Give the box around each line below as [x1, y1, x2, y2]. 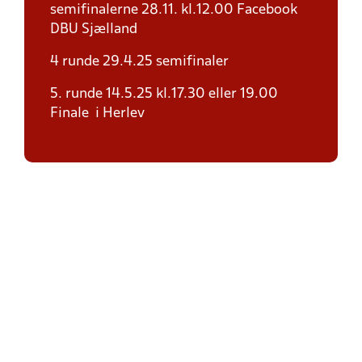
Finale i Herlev [50, 107, 151, 120]
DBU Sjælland [50, 23, 137, 36]
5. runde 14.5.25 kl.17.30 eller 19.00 [50, 87, 278, 101]
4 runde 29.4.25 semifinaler [50, 55, 232, 69]
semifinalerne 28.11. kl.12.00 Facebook [50, 3, 297, 17]
